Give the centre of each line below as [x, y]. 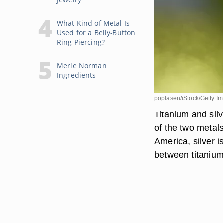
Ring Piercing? [81, 42]
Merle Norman [82, 65]
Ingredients [76, 75]
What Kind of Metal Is [93, 23]
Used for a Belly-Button [96, 33]
